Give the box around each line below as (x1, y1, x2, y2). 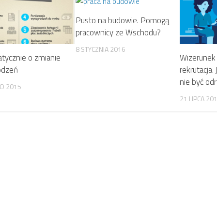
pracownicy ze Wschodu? (76, 26, 161, 39)
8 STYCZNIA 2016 (76, 44, 126, 54)
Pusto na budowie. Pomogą (76, 14, 170, 27)
